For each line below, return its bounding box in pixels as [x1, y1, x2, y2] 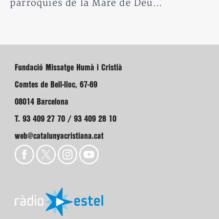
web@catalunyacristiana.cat [15, 132, 104, 140]
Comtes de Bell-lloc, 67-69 [15, 81, 97, 89]
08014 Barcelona [15, 98, 68, 106]
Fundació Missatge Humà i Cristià [15, 64, 122, 72]
